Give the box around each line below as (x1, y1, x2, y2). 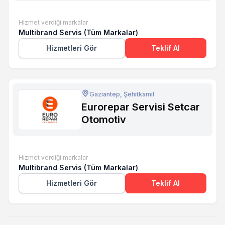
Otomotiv (81, 113, 126, 126)
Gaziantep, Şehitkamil (89, 90, 154, 98)
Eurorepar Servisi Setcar (81, 100, 200, 113)
